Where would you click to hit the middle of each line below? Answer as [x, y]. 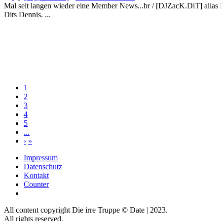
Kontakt [36, 175]
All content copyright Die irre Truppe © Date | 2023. [86, 210]
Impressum [41, 157]
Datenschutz [43, 166]
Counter [36, 184]
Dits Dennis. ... [27, 14]
